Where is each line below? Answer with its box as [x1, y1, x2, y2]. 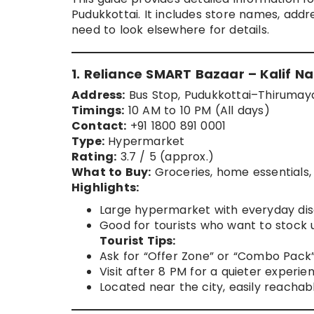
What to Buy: [71, 164, 151, 181]
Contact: [71, 118, 127, 135]
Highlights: [71, 179, 139, 196]
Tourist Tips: [100, 233, 176, 250]
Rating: [71, 149, 117, 165]
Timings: [71, 102, 125, 119]
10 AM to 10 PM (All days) [124, 102, 270, 119]
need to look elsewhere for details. [71, 22, 269, 39]
